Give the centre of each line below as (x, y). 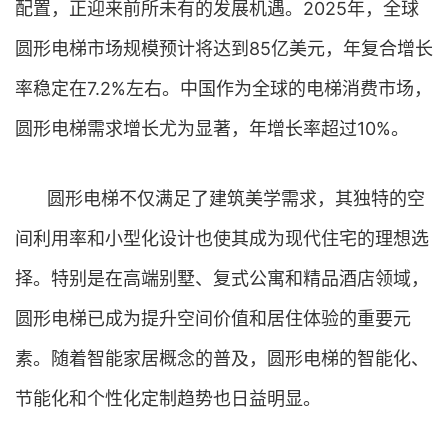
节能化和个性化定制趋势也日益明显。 (168, 398)
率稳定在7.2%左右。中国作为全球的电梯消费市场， (223, 88)
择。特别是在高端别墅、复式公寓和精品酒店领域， (222, 278)
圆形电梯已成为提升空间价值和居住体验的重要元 (213, 318)
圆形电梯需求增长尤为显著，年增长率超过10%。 (212, 128)
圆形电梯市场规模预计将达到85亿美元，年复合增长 (224, 48)
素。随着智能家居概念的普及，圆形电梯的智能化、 (222, 358)
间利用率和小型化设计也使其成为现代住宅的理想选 (222, 238)
